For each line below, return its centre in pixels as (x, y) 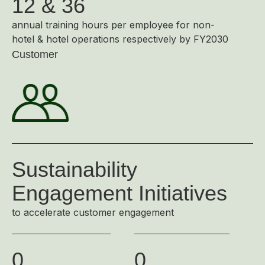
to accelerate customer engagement (93, 212)
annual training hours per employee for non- (113, 25)
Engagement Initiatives (119, 193)
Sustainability (75, 169)
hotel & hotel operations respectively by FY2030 (120, 39)
